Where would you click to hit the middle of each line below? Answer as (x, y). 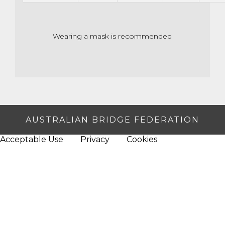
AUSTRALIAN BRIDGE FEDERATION (113, 120)
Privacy (95, 139)
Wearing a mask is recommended (113, 36)
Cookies (142, 139)
